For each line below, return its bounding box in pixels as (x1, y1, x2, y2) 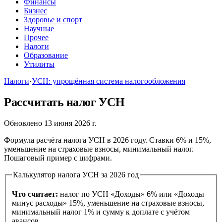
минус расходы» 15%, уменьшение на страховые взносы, (12, 199, 87, 208)
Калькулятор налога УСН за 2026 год (13, 170, 139, 179)
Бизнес (24, 6, 47, 15)
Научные (24, 24, 54, 33)
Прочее (24, 33, 49, 42)
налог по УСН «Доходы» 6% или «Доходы (58, 190, 204, 199)
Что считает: (12, 190, 58, 199)
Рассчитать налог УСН (4, 95, 125, 109)
